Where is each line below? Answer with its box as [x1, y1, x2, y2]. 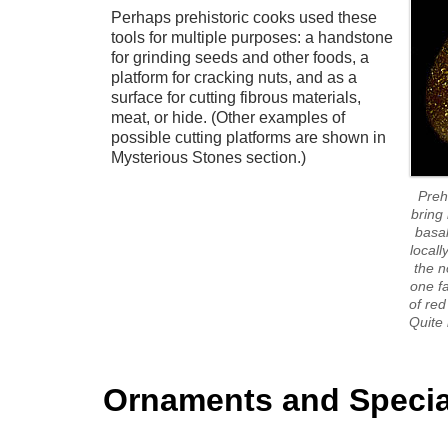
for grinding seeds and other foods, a [111, 49, 369, 66]
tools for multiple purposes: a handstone [111, 29, 393, 46]
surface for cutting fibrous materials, [111, 89, 361, 106]
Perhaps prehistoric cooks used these [111, 9, 377, 26]
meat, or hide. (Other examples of [111, 109, 345, 126]
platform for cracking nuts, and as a [111, 69, 357, 86]
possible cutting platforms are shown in [111, 129, 386, 146]
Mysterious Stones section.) [111, 149, 306, 166]
